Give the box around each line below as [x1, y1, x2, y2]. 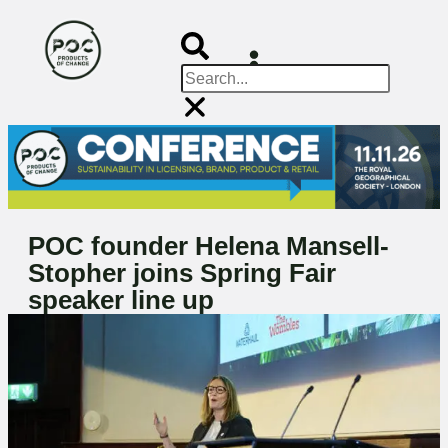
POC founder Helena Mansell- [28, 231, 389, 262]
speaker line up [28, 285, 214, 316]
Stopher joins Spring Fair [28, 258, 336, 289]
